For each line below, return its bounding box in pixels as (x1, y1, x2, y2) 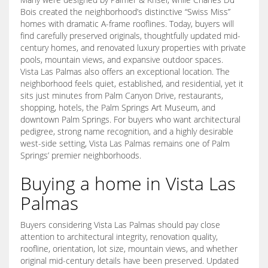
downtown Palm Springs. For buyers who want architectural (20, 114, 240, 126)
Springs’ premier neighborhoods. (20, 150, 141, 162)
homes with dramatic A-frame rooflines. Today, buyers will (20, 18, 234, 30)
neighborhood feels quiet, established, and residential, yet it (20, 78, 243, 90)
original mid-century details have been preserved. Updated (20, 255, 239, 267)
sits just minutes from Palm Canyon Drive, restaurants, (20, 90, 223, 102)
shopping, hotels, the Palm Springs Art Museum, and (20, 102, 215, 114)
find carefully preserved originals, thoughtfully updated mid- (20, 30, 240, 42)
